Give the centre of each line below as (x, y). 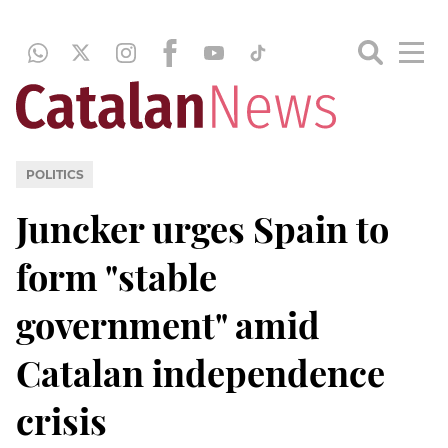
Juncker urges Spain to (202, 227)
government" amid (168, 323)
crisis (61, 419)
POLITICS (54, 174)
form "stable (116, 275)
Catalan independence (200, 371)
